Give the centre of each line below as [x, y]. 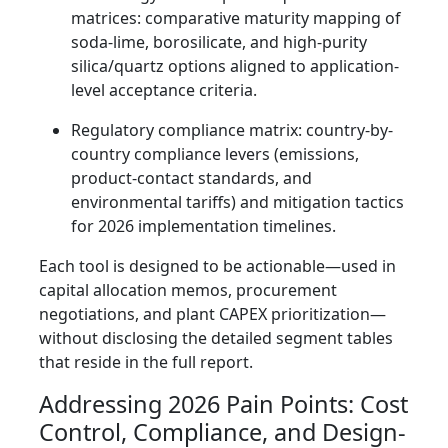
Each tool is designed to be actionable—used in [217, 266]
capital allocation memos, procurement [188, 290]
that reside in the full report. [146, 362]
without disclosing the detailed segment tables [216, 338]
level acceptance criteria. [164, 90]
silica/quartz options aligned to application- [235, 66]
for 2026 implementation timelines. [203, 226]
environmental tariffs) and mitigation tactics [237, 202]
